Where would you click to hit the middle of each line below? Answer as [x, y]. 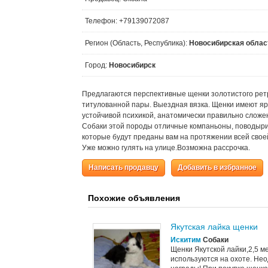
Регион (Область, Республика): [137, 43]
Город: [97, 65]
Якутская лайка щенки [214, 227]
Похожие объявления [134, 198]
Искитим [186, 240]
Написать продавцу [124, 167]
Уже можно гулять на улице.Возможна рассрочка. [166, 148]
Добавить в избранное [217, 167]
